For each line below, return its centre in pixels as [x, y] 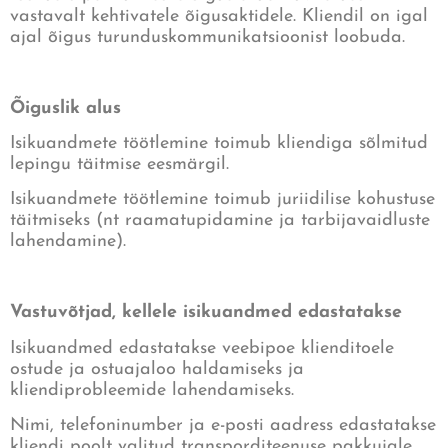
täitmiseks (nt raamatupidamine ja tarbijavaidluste [220, 221]
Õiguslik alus [65, 108]
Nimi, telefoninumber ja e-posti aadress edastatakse [223, 425]
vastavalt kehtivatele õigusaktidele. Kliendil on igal [219, 16]
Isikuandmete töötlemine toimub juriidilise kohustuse [222, 200]
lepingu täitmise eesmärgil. [119, 164]
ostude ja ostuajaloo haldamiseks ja [157, 369]
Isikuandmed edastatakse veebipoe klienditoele [202, 348]
